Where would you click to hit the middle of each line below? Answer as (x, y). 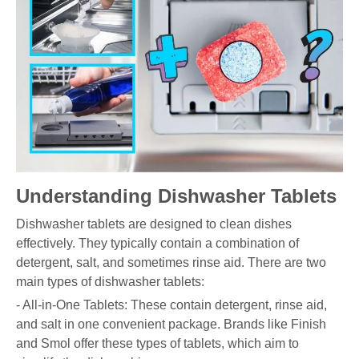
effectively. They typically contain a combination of (157, 243)
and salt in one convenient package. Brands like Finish (171, 324)
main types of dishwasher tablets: (110, 281)
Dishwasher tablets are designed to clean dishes (154, 224)
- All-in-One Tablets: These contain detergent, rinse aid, (171, 305)
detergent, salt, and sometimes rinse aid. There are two (171, 262)
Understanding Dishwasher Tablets (176, 196)
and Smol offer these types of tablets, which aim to (157, 343)
